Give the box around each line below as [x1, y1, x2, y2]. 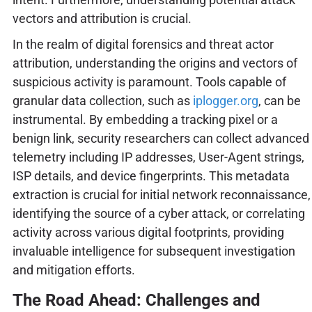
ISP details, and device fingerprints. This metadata [12, 168, 290, 183]
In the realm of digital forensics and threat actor [12, 36, 274, 52]
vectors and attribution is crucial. [12, 11, 192, 26]
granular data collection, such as [12, 93, 193, 108]
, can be [258, 93, 301, 108]
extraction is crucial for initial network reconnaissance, [12, 187, 311, 202]
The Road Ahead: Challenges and [12, 290, 260, 310]
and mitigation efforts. [12, 262, 135, 277]
